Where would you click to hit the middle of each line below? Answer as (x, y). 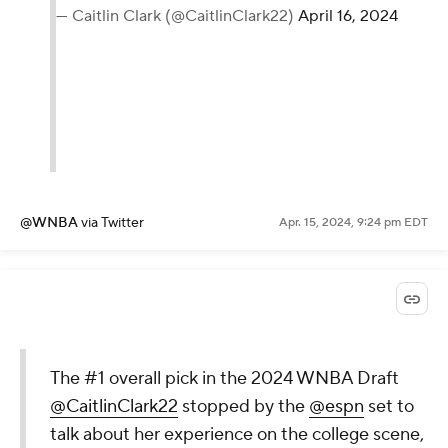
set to (389, 406)
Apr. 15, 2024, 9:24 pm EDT (353, 222)
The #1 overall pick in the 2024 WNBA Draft (224, 378)
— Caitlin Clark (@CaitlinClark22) (177, 15)
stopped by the (243, 406)
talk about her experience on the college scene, (237, 434)
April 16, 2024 (348, 15)
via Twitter (112, 222)
